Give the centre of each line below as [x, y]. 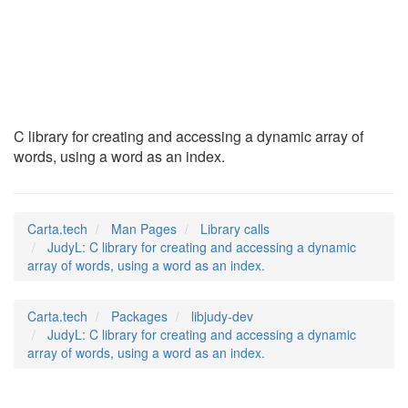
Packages [139, 316]
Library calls [235, 229]
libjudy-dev [222, 316]
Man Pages [144, 229]
